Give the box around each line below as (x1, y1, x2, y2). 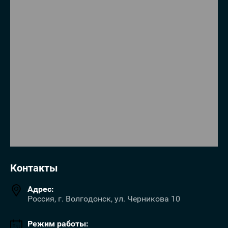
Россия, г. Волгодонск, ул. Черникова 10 (27, 194, 180, 204)
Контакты (10, 162, 58, 174)
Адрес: (27, 184, 54, 194)
